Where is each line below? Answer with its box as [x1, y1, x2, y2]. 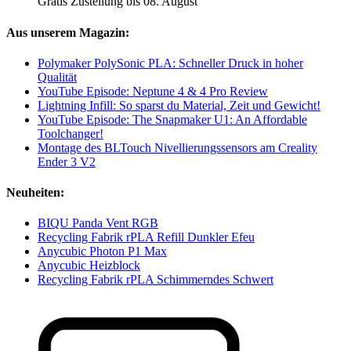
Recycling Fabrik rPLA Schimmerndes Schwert [38, 273, 273, 287]
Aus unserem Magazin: [6, 25, 129, 39]
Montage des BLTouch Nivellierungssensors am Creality [38, 140, 317, 154]
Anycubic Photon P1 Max [38, 244, 167, 259]
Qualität [38, 70, 77, 84]
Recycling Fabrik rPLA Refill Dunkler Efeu [38, 230, 255, 244]
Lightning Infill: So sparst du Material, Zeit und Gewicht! [38, 98, 320, 112]
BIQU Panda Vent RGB [38, 216, 158, 230]
